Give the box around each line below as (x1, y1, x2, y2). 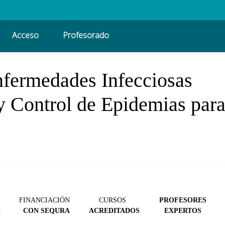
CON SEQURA (23, 206, 70, 214)
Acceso (12, 30, 39, 41)
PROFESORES (159, 195, 206, 204)
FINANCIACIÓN (19, 195, 70, 204)
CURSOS (98, 195, 126, 204)
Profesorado (63, 30, 109, 41)
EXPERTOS (164, 206, 201, 214)
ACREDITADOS (89, 206, 140, 214)
